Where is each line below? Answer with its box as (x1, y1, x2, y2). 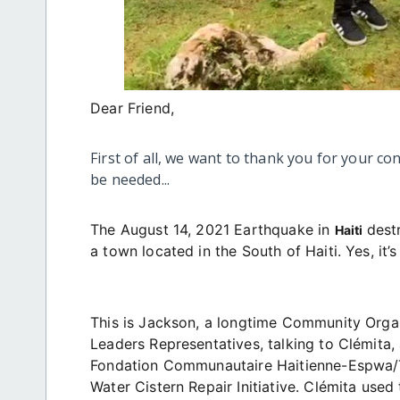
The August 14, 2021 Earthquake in (90, 221, 335, 239)
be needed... (90, 170, 170, 190)
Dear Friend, (90, 99, 174, 118)
